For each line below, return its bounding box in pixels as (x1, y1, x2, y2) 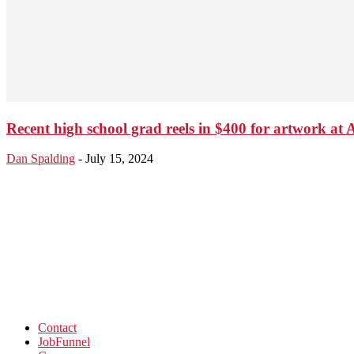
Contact (38, 321, 77, 335)
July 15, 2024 (85, 152, 153, 166)
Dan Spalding (6, 152, 75, 166)
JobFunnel (38, 335, 90, 349)
